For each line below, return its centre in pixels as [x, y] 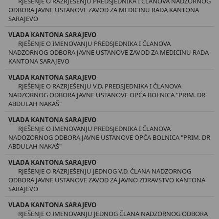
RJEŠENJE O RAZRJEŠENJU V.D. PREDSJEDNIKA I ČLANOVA [100, 86]
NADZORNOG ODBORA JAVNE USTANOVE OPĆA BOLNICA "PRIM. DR [107, 95]
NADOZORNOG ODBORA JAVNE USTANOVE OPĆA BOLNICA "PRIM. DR [109, 137]
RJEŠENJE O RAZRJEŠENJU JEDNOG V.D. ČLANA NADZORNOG [105, 171]
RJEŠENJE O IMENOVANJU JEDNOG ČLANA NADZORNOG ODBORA [113, 213]
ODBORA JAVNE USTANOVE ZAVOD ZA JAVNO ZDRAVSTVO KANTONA [107, 180]
